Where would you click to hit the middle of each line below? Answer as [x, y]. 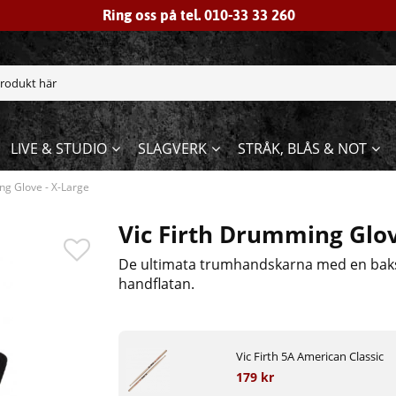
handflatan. [157, 284]
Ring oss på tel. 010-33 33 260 [199, 15]
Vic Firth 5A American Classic [309, 357]
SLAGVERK [172, 149]
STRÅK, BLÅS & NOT [302, 149]
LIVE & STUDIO [58, 149]
